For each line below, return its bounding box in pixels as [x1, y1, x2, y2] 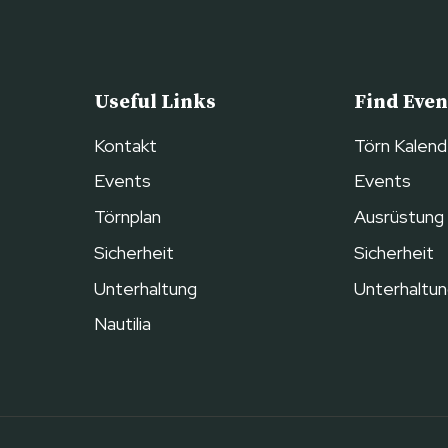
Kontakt [93, 134, 157, 158]
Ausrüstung [354, 205, 445, 229]
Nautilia [93, 312, 151, 336]
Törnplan [93, 205, 161, 229]
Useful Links [93, 90, 216, 116]
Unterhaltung [93, 276, 197, 300]
